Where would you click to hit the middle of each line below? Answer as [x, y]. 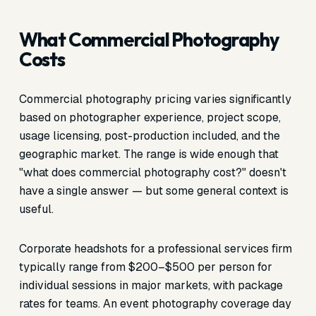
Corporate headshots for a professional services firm [155, 249]
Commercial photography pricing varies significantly [155, 99]
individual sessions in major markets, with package [151, 285]
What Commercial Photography [149, 39]
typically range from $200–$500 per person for [145, 267]
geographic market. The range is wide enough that [148, 154]
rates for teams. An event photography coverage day [155, 304]
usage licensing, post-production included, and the [149, 136]
